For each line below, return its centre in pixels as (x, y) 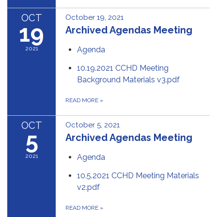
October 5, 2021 (93, 125)
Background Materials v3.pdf (128, 80)
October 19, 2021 (94, 17)
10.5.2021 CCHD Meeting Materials (138, 176)
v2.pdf (88, 187)
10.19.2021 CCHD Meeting (123, 68)
